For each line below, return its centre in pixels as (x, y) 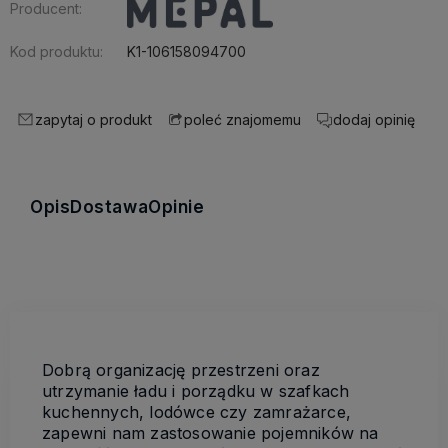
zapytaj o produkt (93, 119)
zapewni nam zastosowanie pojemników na (210, 432)
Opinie (176, 206)
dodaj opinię (374, 119)
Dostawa (109, 206)
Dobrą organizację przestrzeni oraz (181, 369)
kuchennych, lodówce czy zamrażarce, (196, 411)
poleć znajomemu (242, 120)
